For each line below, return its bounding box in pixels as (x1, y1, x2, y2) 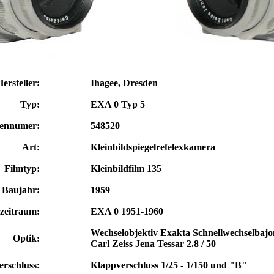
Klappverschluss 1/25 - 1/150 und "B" (91, 259, 247, 270)
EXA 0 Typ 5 (91, 98, 145, 109)
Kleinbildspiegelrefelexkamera (91, 141, 215, 152)
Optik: (13, 232, 40, 243)
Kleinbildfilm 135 (91, 163, 161, 174)
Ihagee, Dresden (91, 77, 158, 88)
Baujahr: (2, 184, 40, 195)
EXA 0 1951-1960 (91, 206, 163, 217)
